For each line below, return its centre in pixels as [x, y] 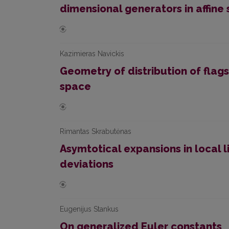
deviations [87, 164]
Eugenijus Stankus [89, 209]
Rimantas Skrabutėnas [96, 131]
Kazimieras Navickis [92, 54]
